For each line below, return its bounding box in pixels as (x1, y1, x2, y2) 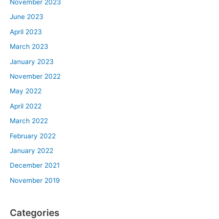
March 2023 (10, 43, 48, 51)
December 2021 (10, 161, 60, 170)
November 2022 (10, 72, 61, 80)
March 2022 (10, 117, 48, 125)
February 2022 (10, 131, 56, 140)
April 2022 (10, 102, 42, 110)
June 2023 (10, 13, 44, 21)
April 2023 (10, 27, 42, 36)
